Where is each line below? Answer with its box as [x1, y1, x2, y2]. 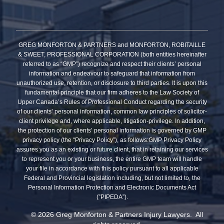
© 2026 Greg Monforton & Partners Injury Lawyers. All [31, 210, 203, 218]
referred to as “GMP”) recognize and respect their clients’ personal [22, 60, 201, 68]
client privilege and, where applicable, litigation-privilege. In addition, [19, 117, 205, 125]
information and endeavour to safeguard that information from [29, 70, 195, 77]
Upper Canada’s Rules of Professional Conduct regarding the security [17, 98, 207, 106]
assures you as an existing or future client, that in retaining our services [16, 146, 208, 153]
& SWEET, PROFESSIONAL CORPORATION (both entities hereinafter [17, 51, 206, 58]
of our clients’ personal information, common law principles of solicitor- [17, 108, 207, 115]
